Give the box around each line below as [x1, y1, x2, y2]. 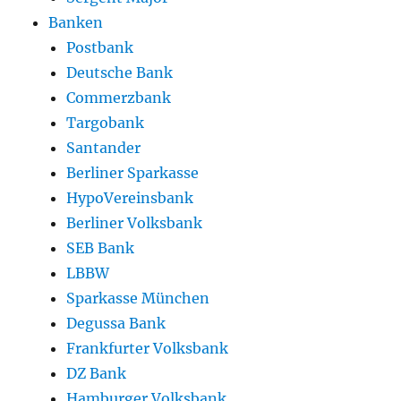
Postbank [66, 38, 134, 57]
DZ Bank [66, 364, 127, 383]
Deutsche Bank [66, 64, 174, 82]
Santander [66, 139, 141, 158]
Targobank [66, 114, 145, 132]
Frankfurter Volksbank [66, 339, 229, 358]
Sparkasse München [66, 289, 210, 308]
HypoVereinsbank [66, 189, 194, 208]
